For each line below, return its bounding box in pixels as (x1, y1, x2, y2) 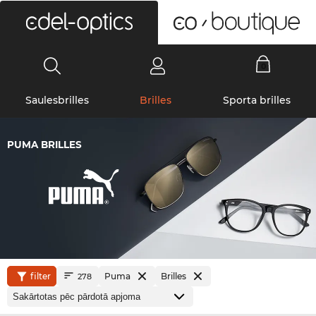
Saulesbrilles (25, 94, 90, 107)
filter (30, 271, 51, 281)
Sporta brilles (222, 94, 291, 107)
